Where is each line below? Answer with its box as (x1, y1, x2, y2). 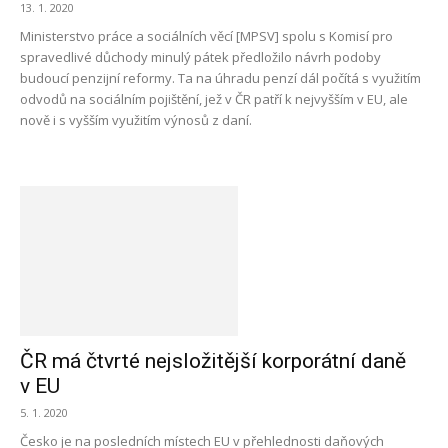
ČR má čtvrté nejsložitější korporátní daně (20, 349, 406, 373)
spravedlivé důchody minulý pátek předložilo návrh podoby (20, 48, 381, 66)
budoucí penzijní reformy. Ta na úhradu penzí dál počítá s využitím (20, 69, 421, 87)
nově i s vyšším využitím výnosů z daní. (20, 111, 252, 129)
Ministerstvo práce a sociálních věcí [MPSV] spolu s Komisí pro (20, 27, 393, 45)
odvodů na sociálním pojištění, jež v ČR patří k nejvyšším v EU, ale (20, 90, 408, 108)
